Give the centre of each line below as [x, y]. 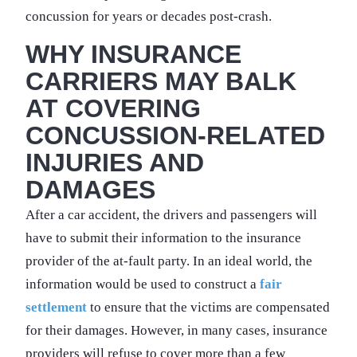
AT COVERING [113, 108]
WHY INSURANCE [133, 54]
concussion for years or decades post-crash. [149, 16]
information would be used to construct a [143, 284]
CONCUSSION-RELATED [175, 135]
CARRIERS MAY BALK [161, 81]
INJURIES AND [115, 162]
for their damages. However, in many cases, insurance [177, 330]
